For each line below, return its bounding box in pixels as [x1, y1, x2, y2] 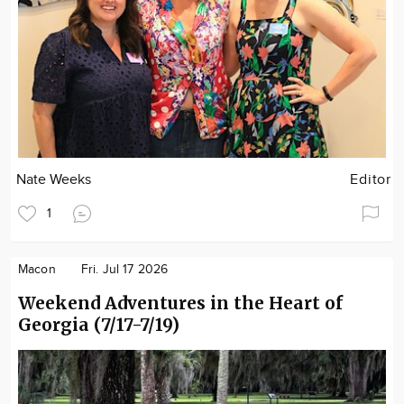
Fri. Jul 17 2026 [80, 262, 169, 278]
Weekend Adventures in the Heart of [18, 292, 343, 315]
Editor [350, 171, 391, 189]
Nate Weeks [16, 171, 92, 189]
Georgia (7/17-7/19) [18, 314, 179, 336]
